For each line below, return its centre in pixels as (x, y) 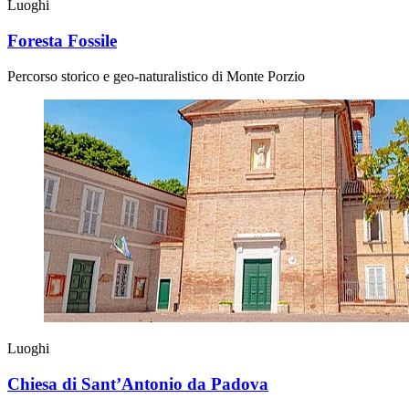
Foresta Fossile (62, 41)
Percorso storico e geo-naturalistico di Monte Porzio (156, 76)
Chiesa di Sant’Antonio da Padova (138, 383)
